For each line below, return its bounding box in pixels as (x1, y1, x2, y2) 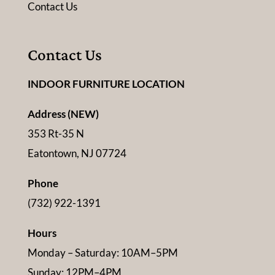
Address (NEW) (27, 107, 99, 121)
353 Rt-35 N (27, 127, 84, 141)
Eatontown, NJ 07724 (27, 147, 126, 160)
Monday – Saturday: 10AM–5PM (27, 246, 178, 260)
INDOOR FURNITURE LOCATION (27, 77, 185, 91)
